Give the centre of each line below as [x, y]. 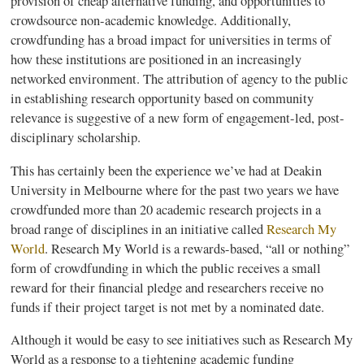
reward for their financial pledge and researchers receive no [167, 287]
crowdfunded [45, 209]
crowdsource [44, 21]
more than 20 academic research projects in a [201, 209]
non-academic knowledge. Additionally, [184, 21]
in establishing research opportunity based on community [162, 99]
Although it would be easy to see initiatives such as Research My [182, 340]
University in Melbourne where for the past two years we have [175, 190]
